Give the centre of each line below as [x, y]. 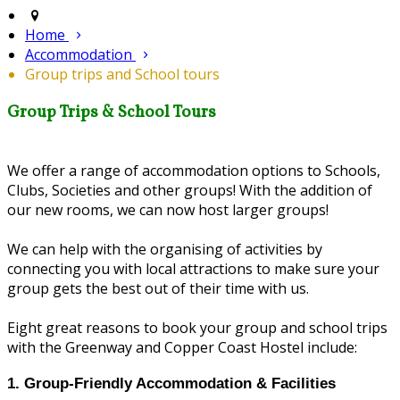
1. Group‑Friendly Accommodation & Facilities [171, 383]
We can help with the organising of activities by [165, 249]
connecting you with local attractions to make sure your [193, 268]
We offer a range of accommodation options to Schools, [194, 170]
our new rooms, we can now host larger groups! [168, 209]
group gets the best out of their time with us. [158, 288]
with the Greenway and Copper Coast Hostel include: [182, 347]
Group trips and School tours [122, 75]
